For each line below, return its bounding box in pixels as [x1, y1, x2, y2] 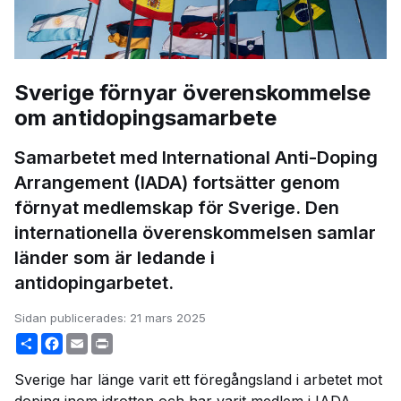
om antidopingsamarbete [14, 105, 277, 131]
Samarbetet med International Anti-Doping [14, 147, 378, 168]
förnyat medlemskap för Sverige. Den [14, 197, 339, 218]
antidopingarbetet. [14, 272, 183, 294]
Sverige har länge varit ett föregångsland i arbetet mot [14, 371, 382, 389]
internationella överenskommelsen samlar [14, 222, 376, 243]
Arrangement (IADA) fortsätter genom [14, 172, 340, 193]
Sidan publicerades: [14, 311, 130, 325]
